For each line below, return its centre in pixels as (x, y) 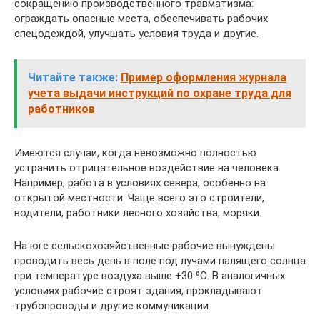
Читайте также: (73, 77)
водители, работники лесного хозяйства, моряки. (138, 212)
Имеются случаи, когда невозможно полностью (135, 152)
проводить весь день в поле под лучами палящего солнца (160, 260)
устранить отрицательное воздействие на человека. (147, 167)
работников (61, 109)
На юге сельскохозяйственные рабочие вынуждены (145, 245)
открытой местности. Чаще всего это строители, (139, 197)
